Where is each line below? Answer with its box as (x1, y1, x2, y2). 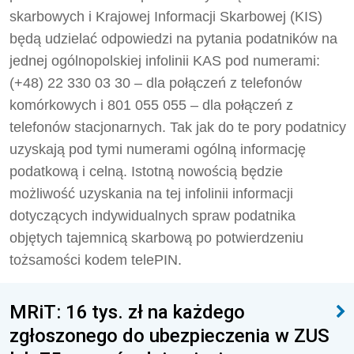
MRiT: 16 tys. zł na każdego (9, 300, 245, 323)
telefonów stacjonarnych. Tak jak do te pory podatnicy (9, 119, 346, 135)
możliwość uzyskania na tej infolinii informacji (9, 186, 293, 201)
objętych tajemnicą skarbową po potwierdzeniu (9, 230, 303, 246)
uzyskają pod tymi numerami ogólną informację (9, 141, 306, 157)
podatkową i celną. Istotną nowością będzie (9, 164, 283, 179)
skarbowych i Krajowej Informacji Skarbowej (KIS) (9, 9, 322, 24)
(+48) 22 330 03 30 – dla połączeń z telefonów (9, 75, 302, 91)
